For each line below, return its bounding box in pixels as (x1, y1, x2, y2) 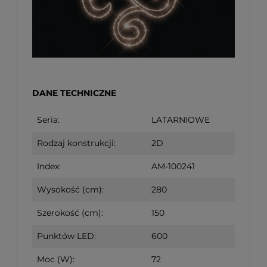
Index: (37, 161, 61, 172)
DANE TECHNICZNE (32, 88, 116, 99)
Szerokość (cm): (37, 207, 103, 219)
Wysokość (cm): (37, 184, 104, 195)
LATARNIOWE (151, 114, 210, 126)
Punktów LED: (37, 231, 96, 242)
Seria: (37, 114, 60, 126)
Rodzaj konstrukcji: (37, 138, 116, 149)
